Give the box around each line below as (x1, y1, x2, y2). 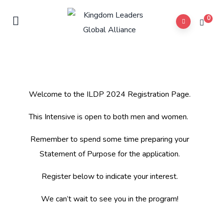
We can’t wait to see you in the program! (41, 194, 178, 204)
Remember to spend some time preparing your (30, 134, 189, 145)
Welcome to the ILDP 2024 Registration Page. (28, 89, 191, 100)
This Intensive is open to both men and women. (29, 111, 190, 122)
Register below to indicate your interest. (41, 171, 178, 182)
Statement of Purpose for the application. (39, 149, 180, 159)
